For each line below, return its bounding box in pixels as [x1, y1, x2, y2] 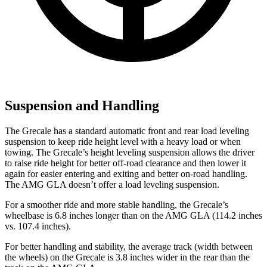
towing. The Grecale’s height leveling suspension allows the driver [5, 147, 254, 157]
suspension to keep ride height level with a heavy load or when [5, 136, 241, 147]
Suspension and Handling [5, 97, 159, 113]
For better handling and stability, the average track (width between [5, 241, 253, 252]
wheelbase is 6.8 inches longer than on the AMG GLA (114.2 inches [5, 210, 262, 221]
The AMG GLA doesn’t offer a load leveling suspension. [5, 179, 219, 190]
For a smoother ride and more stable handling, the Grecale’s [5, 199, 228, 210]
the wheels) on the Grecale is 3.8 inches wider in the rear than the [5, 252, 250, 262]
